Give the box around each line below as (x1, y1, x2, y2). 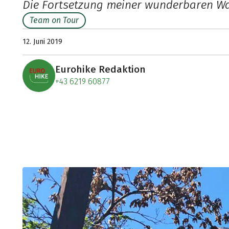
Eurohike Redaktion (55, 63, 146, 75)
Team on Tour (30, 15, 79, 25)
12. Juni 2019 (22, 37, 62, 46)
